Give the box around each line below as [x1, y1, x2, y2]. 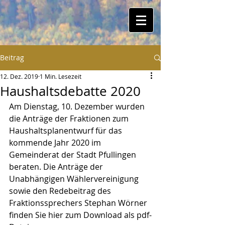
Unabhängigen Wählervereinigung [9, 173, 141, 184]
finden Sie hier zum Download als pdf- [9, 209, 152, 220]
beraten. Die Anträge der [9, 161, 105, 172]
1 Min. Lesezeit [40, 72, 81, 80]
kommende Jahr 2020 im [9, 137, 103, 148]
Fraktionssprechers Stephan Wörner [9, 197, 149, 208]
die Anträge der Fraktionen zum [9, 113, 131, 124]
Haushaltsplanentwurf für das [9, 125, 124, 136]
